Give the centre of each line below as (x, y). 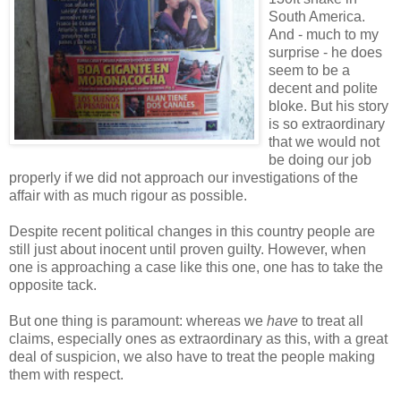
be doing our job (320, 160)
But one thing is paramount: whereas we (138, 321)
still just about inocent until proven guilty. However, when (188, 250)
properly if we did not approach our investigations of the (183, 178)
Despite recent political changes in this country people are (192, 232)
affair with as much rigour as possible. (128, 196)
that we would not (324, 142)
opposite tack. (53, 286)
